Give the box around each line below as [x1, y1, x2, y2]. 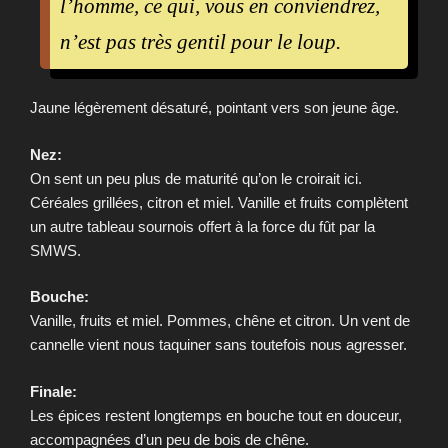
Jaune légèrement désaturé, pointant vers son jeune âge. [30, 99, 399, 117]
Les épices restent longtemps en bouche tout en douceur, [30, 406, 402, 424]
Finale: [30, 382, 77, 400]
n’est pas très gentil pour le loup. [60, 30, 341, 55]
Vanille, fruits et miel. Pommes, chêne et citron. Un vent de [30, 312, 410, 330]
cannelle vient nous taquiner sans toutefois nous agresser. [30, 336, 407, 354]
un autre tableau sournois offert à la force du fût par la [30, 217, 375, 235]
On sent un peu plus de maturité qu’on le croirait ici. [30, 169, 362, 187]
